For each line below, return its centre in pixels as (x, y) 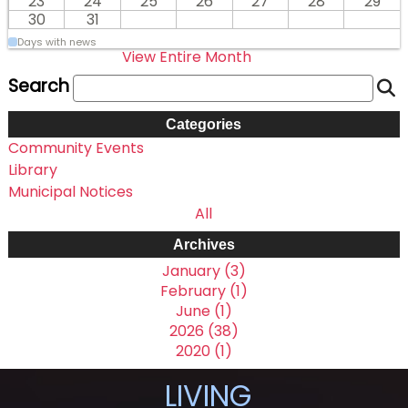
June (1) (204, 311)
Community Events (76, 148)
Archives (204, 244)
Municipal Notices (70, 191)
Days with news (56, 41)
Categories (204, 124)
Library (32, 169)
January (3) (204, 270)
